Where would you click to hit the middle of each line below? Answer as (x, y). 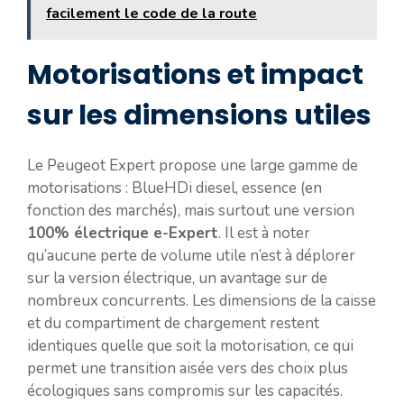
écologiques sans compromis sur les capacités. (185, 390)
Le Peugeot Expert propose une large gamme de (193, 165)
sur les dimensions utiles (199, 115)
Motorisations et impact (195, 74)
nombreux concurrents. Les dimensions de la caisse (202, 300)
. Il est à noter (264, 233)
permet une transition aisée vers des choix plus (188, 368)
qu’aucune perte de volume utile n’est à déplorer (191, 255)
